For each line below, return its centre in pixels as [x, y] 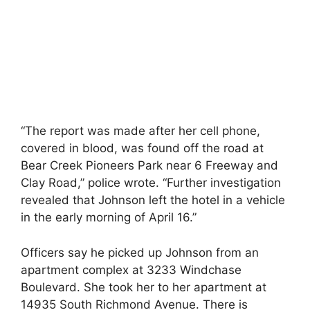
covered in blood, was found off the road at [142, 148]
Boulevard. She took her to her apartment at [144, 287]
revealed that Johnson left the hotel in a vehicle [153, 200]
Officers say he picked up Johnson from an [140, 252]
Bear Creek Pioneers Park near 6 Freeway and [149, 165]
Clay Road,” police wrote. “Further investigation [151, 183]
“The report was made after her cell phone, [140, 131]
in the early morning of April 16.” [109, 217]
